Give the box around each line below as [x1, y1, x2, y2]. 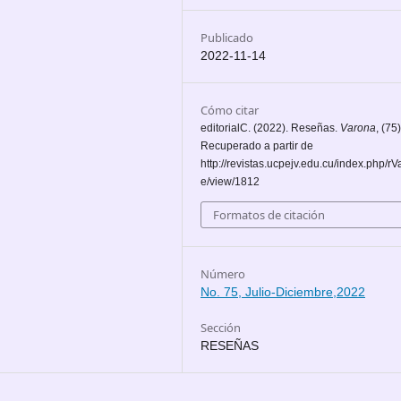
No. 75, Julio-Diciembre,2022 [200, 285, 365, 299]
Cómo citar [200, 102, 259, 118]
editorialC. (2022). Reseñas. [200, 122, 340, 134]
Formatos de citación [213, 207, 325, 223]
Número [200, 266, 245, 282]
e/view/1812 [200, 175, 260, 188]
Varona [340, 122, 376, 134]
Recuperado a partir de [200, 140, 313, 152]
